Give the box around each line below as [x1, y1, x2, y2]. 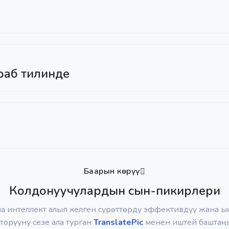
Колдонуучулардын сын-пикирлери [9, 182, 220, 199]
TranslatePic [94, 216, 143, 228]
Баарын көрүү [83, 165, 140, 177]
